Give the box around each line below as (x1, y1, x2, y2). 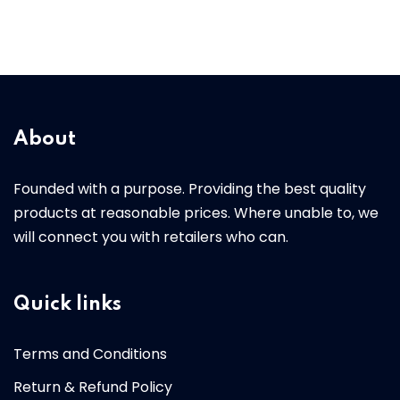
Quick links (13, 294, 121, 314)
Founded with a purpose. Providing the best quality (13, 178, 366, 199)
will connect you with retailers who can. (13, 226, 288, 247)
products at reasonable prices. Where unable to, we (13, 202, 379, 223)
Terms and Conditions (13, 343, 167, 364)
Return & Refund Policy (13, 376, 172, 397)
